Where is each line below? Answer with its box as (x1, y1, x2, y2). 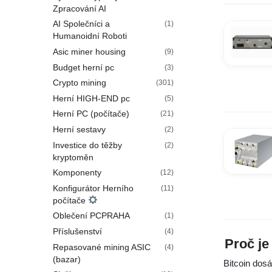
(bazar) (53, 254, 81, 264)
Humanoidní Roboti (53, 31, 127, 41)
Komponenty (53, 168, 101, 178)
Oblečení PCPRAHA (53, 211, 130, 221)
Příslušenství (53, 226, 102, 236)
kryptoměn (53, 152, 93, 162)
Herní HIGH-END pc (53, 93, 130, 103)
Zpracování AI (53, 3, 106, 13)
